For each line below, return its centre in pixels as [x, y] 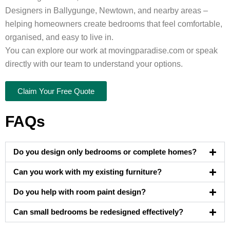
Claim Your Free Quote [56, 91]
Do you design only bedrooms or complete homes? [105, 152]
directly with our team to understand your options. [94, 64]
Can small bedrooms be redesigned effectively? [98, 212]
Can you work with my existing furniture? [88, 172]
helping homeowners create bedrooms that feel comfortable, [114, 24]
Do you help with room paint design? [80, 192]
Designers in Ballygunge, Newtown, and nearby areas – [107, 11]
